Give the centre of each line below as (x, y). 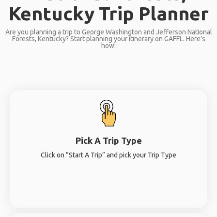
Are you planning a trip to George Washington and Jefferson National (108, 32)
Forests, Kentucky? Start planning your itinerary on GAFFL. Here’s (108, 39)
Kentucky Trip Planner (108, 13)
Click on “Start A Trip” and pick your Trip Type (108, 155)
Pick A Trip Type (108, 140)
